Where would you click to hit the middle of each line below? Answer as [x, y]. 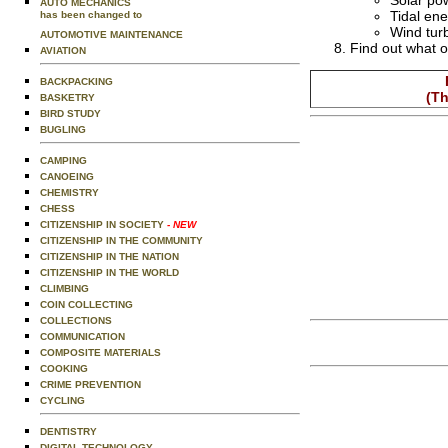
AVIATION [63, 50]
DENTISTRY [68, 431]
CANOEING [67, 176]
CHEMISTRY [69, 192]
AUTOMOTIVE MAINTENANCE [111, 34]
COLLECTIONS [76, 320]
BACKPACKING [76, 81]
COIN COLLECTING [86, 304]
